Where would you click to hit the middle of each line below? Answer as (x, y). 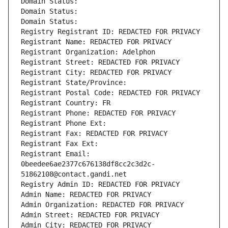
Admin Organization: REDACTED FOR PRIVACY (102, 205)
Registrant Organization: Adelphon (88, 52)
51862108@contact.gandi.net (74, 174)
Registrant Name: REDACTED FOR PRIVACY (96, 42)
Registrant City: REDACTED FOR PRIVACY (96, 73)
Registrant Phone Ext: (64, 123)
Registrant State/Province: (76, 83)
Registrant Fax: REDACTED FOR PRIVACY (94, 134)
